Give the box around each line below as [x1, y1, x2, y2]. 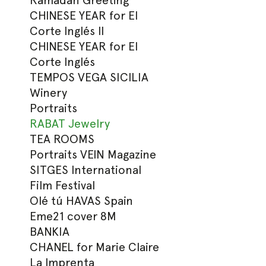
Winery [30, 85, 68, 100]
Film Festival [30, 178, 96, 192]
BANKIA [30, 224, 70, 239]
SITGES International [30, 163, 142, 177]
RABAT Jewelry [30, 116, 110, 131]
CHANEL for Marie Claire [30, 240, 160, 254]
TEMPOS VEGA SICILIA [30, 70, 149, 84]
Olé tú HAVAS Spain [30, 194, 134, 208]
